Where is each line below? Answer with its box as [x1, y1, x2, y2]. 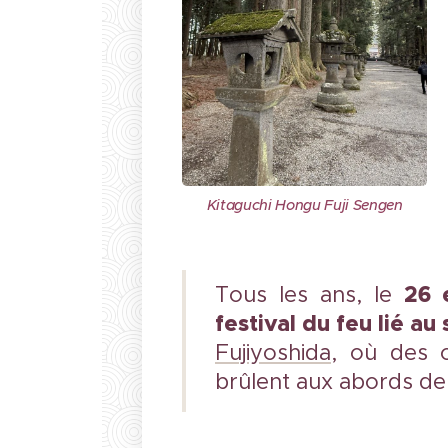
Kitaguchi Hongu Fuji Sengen [206, 195, 403, 214]
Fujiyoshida [215, 339, 331, 367]
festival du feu [215, 309, 379, 339]
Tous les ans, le [215, 281, 392, 309]
